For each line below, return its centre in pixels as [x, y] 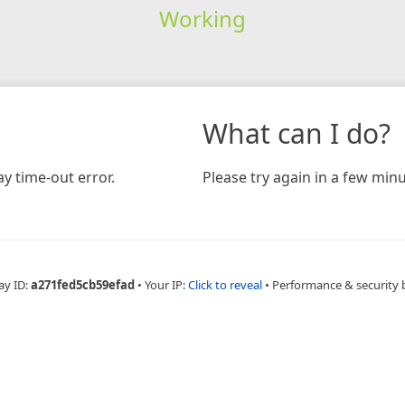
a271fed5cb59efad [82, 284]
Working [202, 18]
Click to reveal [225, 284]
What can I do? [297, 133]
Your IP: [166, 284]
